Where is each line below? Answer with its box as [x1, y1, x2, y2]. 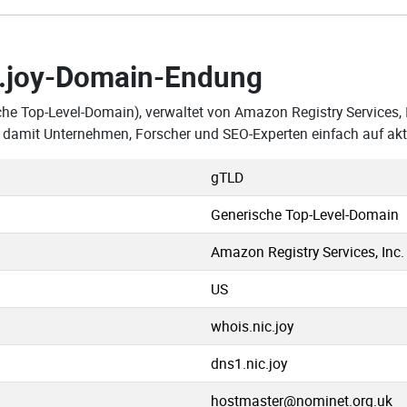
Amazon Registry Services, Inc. [211, 242, 404, 262]
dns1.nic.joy [211, 353, 287, 373]
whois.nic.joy [211, 316, 293, 336]
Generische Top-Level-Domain [211, 204, 399, 224]
